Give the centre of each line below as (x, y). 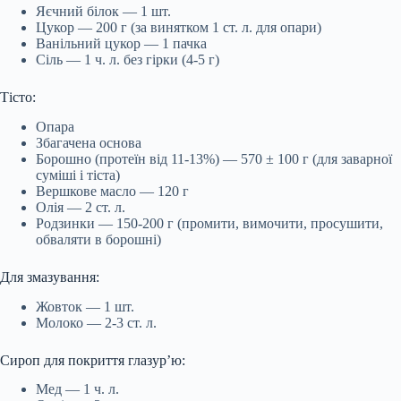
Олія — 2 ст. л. (81, 207)
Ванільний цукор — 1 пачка (121, 43)
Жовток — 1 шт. (85, 306)
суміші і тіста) (78, 175)
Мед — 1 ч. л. (77, 389)
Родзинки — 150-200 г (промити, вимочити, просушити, (209, 223)
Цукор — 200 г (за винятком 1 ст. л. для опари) (179, 27)
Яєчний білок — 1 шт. (103, 11)
